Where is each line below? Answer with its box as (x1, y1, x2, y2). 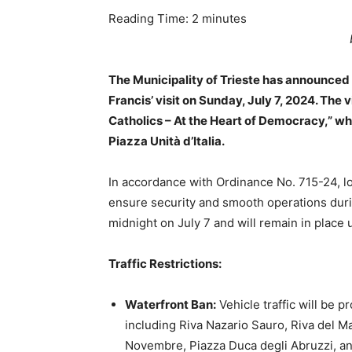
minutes (202, 11, 247, 26)
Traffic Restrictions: (108, 256, 222, 271)
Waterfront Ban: (125, 297, 216, 312)
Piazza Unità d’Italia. (108, 134, 225, 148)
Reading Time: (108, 11, 192, 26)
